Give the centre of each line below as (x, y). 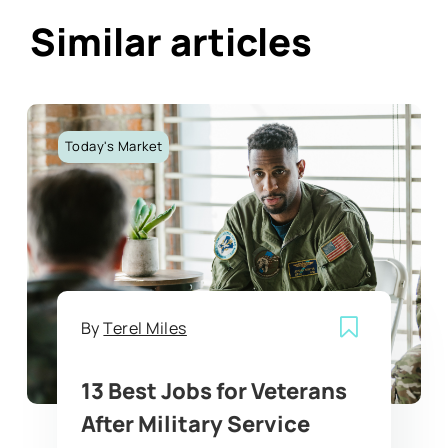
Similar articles (171, 40)
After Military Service (195, 423)
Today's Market (113, 146)
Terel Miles (145, 328)
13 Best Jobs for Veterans (213, 390)
